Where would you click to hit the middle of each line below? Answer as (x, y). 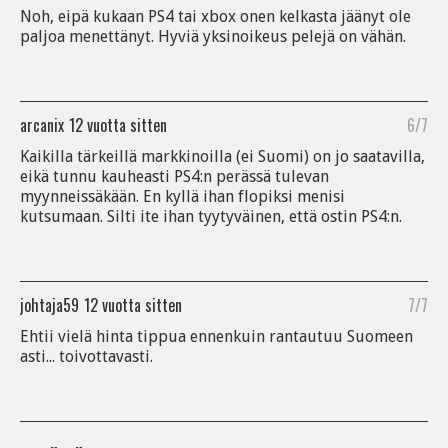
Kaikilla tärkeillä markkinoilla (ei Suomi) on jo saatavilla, (222, 157)
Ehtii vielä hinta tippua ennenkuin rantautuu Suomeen (216, 337)
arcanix (42, 125)
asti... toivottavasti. (86, 357)
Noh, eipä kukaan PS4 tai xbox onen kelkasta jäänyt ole (215, 17)
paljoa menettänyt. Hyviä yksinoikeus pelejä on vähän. (213, 37)
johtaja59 (49, 305)
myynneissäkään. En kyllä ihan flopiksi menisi (182, 197)
